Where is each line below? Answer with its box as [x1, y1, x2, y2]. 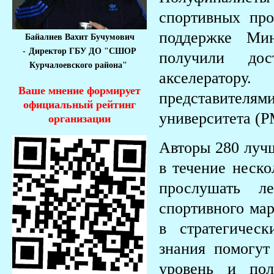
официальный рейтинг [23, 98, 136, 111]
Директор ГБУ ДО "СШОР [29, 46, 136, 56]
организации [48, 113, 111, 125]
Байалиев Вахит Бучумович [24, 32, 135, 42]
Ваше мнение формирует [18, 84, 141, 97]
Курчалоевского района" [29, 61, 130, 70]
